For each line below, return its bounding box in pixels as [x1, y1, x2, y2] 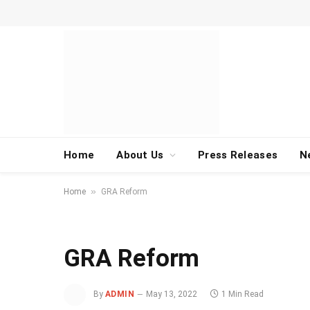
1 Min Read [221, 289, 264, 300]
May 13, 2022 [146, 289, 198, 300]
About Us [116, 149, 164, 161]
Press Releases [197, 149, 278, 161]
